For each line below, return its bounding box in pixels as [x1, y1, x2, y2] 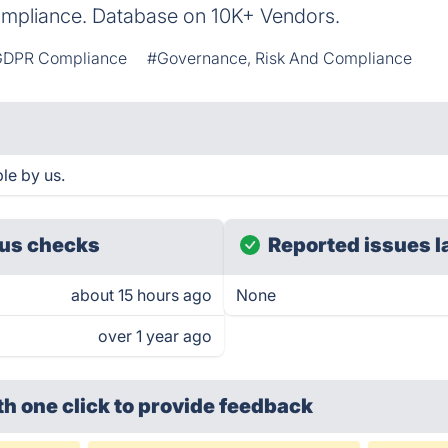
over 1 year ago [98, 326, 212, 346]
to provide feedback [114, 394, 314, 418]
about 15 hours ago [71, 285, 212, 305]
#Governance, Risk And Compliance [147, 48, 413, 68]
